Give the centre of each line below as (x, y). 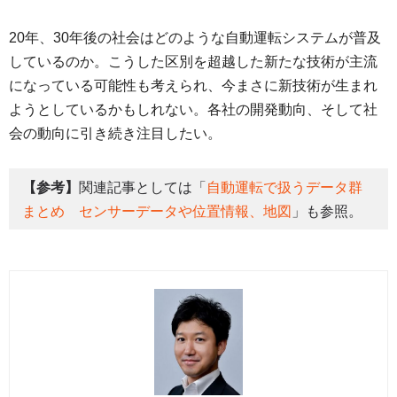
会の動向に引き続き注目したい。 (115, 134)
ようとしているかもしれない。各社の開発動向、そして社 (193, 110)
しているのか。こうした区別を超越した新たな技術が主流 (193, 62)
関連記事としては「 (143, 187)
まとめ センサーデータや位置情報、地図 (157, 211)
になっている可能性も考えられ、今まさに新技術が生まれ (193, 86)
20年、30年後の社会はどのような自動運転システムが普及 (195, 38)
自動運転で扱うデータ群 (284, 187)
